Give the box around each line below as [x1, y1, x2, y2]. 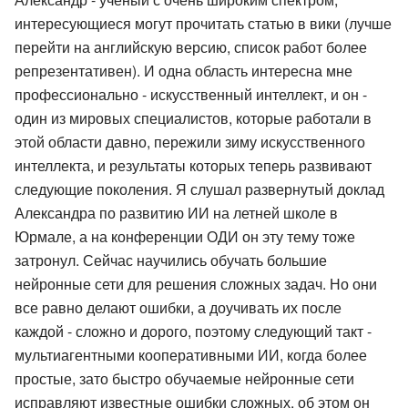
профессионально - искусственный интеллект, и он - [15, 83, 367, 105]
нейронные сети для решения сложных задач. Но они [15, 272, 377, 294]
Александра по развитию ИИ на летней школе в [15, 201, 338, 223]
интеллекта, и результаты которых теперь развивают [15, 154, 372, 176]
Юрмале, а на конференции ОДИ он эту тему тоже [15, 225, 355, 247]
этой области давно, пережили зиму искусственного [15, 130, 365, 152]
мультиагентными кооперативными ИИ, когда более [15, 343, 367, 365]
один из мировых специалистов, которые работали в [15, 107, 372, 128]
